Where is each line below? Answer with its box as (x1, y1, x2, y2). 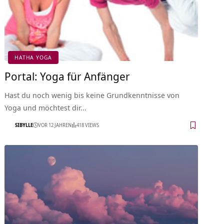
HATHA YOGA (14, 53, 52, 61)
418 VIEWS (76, 121, 99, 129)
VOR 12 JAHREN (38, 121, 72, 129)
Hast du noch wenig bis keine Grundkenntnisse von (4, 89, 180, 100)
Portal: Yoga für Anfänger (4, 68, 130, 83)
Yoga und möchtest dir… (4, 102, 87, 112)
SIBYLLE (15, 121, 33, 129)
